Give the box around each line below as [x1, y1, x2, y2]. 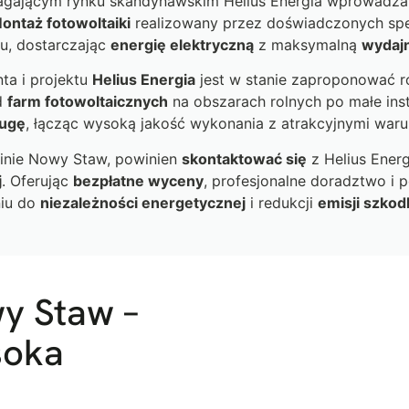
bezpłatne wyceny [73, 171, 204, 190]
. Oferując [2, 171, 73, 190]
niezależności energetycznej [40, 193, 246, 212]
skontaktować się [181, 149, 307, 168]
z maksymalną [253, 35, 362, 54]
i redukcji [246, 193, 318, 212]
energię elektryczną [110, 35, 254, 54]
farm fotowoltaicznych [6, 92, 168, 111]
